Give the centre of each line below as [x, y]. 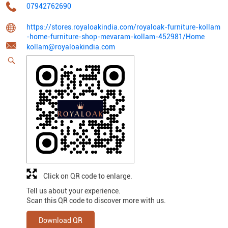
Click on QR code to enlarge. [88, 176]
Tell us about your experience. [74, 191]
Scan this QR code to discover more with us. [96, 200]
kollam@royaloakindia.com [71, 47]
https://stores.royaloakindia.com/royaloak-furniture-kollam [123, 27]
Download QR [61, 220]
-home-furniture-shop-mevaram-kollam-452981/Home [116, 36]
